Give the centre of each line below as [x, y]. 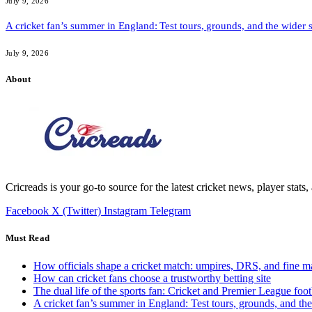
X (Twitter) [76, 211]
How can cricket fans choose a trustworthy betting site [152, 278]
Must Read [28, 238]
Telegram [170, 211]
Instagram [125, 211]
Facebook [27, 211]
